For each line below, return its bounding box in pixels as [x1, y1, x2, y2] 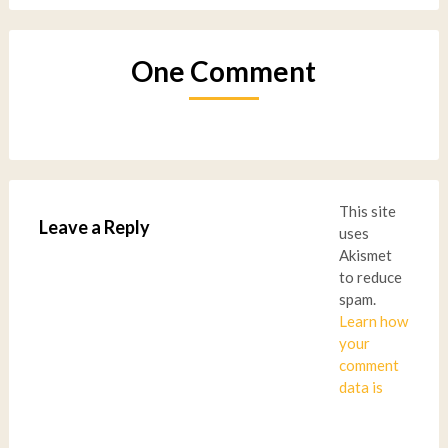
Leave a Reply [38, 216, 150, 239]
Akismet [338, 246, 392, 265]
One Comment [131, 54, 317, 89]
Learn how [338, 312, 408, 331]
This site [338, 202, 396, 221]
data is [338, 378, 383, 397]
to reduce [338, 268, 402, 287]
